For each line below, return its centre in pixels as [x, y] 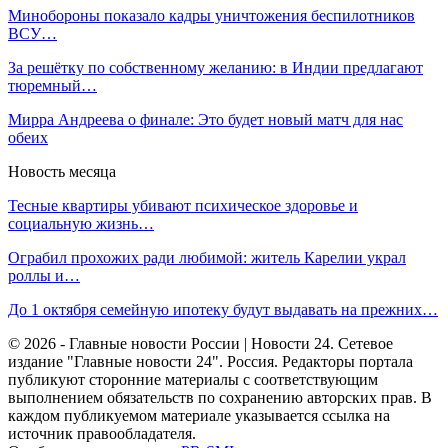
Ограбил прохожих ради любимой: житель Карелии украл [207, 257]
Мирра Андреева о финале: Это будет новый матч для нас [205, 119]
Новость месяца [62, 171]
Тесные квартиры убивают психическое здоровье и [183, 205]
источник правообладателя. [102, 433]
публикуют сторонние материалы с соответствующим [193, 379]
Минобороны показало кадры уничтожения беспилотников [211, 15]
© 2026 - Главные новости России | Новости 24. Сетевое [200, 343]
